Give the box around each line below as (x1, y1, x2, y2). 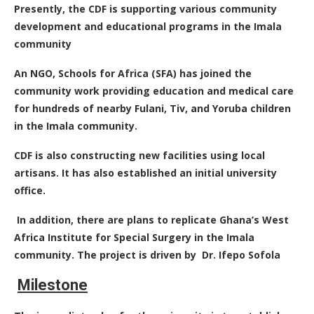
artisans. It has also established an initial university (14, 166, 277, 180)
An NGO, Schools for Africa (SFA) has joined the (14, 67, 252, 81)
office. (14, 184, 46, 198)
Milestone (18, 276, 88, 294)
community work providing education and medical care (14, 84, 294, 98)
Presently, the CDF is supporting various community (14, 2, 277, 16)
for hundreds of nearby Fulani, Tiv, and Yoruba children (14, 102, 291, 116)
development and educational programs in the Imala (14, 20, 282, 34)
